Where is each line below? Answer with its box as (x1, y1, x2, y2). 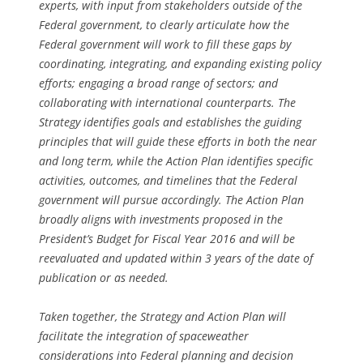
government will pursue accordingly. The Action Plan (39, 192, 304, 208)
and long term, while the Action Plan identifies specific (39, 153, 313, 169)
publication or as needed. (39, 270, 169, 286)
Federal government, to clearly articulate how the (39, 17, 289, 33)
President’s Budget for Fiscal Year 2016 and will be (39, 231, 295, 247)
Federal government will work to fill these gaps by (39, 36, 291, 53)
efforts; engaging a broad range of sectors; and (39, 75, 278, 92)
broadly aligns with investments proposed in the (39, 211, 283, 228)
